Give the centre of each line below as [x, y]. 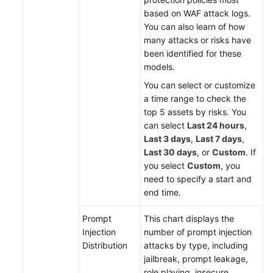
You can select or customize [200, 85]
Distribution [105, 246]
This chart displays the [189, 219]
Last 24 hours [216, 126]
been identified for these [193, 54]
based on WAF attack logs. [197, 13]
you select [165, 166]
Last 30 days [170, 152]
